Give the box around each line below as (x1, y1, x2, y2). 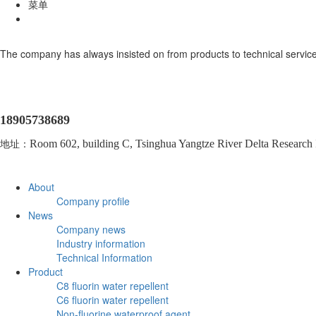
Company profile (56, 193, 130, 208)
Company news (56, 221, 126, 236)
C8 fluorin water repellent (56, 278, 169, 293)
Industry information (56, 236, 145, 250)
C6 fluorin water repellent (56, 292, 169, 307)
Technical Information (56, 250, 152, 265)
